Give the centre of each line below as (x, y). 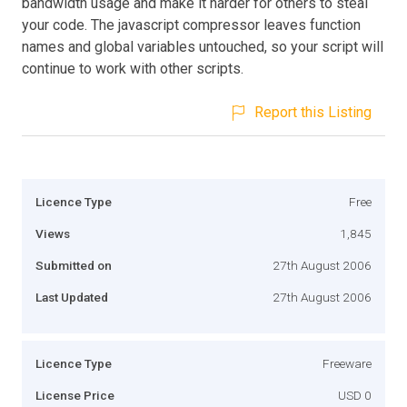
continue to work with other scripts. (133, 68)
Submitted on (74, 265)
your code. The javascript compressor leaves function (191, 25)
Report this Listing (313, 112)
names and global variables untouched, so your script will (203, 46)
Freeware (347, 363)
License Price (75, 395)
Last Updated (72, 297)
